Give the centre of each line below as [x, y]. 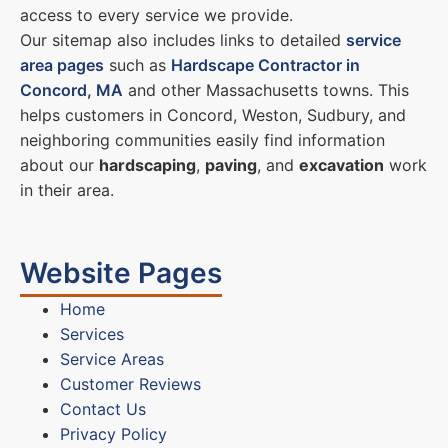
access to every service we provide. [156, 14]
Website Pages [121, 272]
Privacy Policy [113, 434]
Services [92, 334]
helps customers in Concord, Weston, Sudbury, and [213, 114]
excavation [341, 164]
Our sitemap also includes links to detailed [183, 39]
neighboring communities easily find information [202, 139]
